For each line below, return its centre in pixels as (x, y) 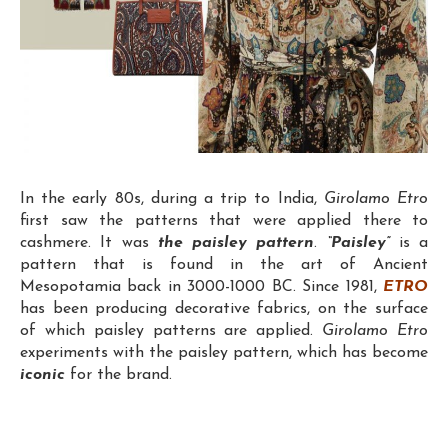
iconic (42, 374)
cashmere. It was (89, 242)
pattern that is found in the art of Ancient (224, 264)
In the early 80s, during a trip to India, (172, 198)
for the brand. (118, 374)
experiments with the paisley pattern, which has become (224, 352)
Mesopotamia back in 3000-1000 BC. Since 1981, (201, 286)
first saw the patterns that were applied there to (224, 220)
